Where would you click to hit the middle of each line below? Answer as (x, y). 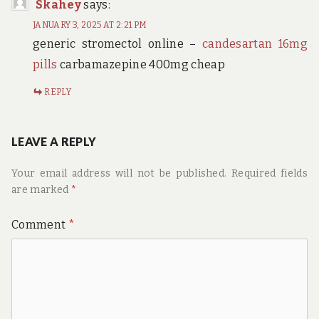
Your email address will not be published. (119, 173)
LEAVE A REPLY (54, 141)
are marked (41, 189)
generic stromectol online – (117, 43)
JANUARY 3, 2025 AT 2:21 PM (90, 25)
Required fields (269, 173)
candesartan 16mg (255, 43)
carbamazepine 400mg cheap (141, 64)
